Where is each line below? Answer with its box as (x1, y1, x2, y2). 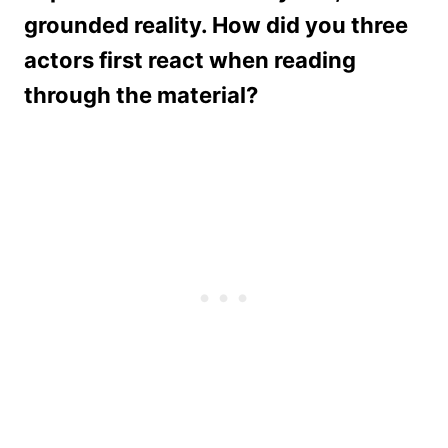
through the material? (24, 81, 258, 108)
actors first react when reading (24, 46, 356, 73)
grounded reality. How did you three (24, 11, 408, 38)
